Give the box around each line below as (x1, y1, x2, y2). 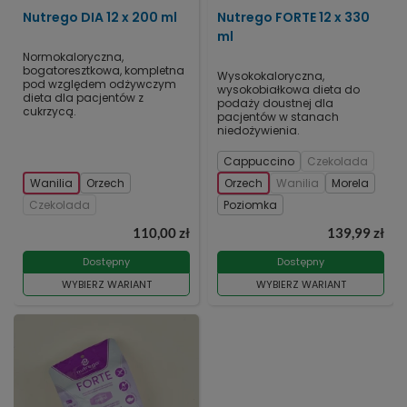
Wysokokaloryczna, (217, 68, 324, 84)
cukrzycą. (23, 104, 76, 120)
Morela (332, 175, 369, 192)
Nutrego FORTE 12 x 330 (217, 8, 370, 27)
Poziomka (223, 197, 277, 213)
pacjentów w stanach (217, 109, 339, 125)
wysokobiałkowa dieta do (217, 82, 360, 98)
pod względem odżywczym (23, 76, 176, 93)
